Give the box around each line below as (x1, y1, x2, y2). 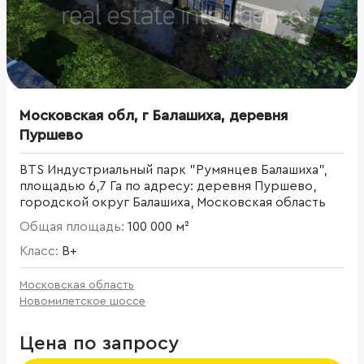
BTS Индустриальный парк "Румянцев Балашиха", (19, 162, 327, 176)
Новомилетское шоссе (19, 295, 145, 307)
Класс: (19, 244, 62, 258)
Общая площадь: (19, 219, 128, 233)
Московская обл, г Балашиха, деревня (19, 107, 288, 123)
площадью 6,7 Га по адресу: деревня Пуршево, (19, 179, 316, 193)
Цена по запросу (19, 333, 179, 353)
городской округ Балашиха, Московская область (19, 195, 326, 209)
